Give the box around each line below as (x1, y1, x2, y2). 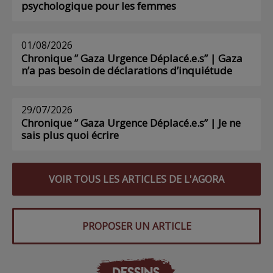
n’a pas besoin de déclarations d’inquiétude (21, 63, 232, 78)
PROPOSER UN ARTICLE (82, 219, 191, 233)
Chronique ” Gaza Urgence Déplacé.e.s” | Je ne (21, 116, 241, 130)
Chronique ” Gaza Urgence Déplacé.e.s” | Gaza (21, 51, 243, 66)
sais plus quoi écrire (21, 128, 119, 143)
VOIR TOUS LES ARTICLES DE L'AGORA (49, 172, 224, 186)
